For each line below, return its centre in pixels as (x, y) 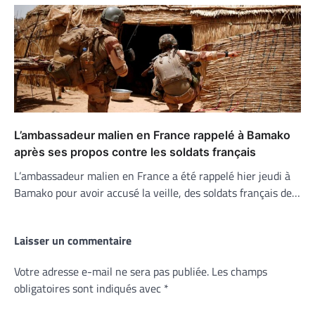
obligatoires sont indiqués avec (89, 288)
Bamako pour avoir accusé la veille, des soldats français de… (157, 192)
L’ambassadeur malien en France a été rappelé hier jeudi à (152, 175)
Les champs (239, 271)
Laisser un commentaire (73, 240)
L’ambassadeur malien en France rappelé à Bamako (152, 135)
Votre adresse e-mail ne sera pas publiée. (111, 271)
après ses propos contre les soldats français (135, 152)
